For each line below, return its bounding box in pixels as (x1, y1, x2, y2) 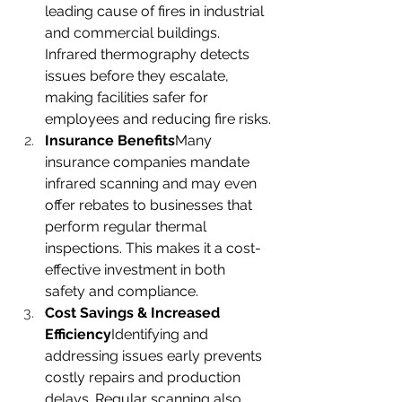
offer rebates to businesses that (45, 197, 256, 214)
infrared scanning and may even (45, 175, 260, 193)
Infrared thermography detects (45, 46, 253, 64)
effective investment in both (45, 261, 229, 279)
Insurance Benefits (45, 132, 175, 150)
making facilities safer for (45, 89, 212, 107)
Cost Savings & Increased (45, 304, 223, 322)
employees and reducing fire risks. (45, 110, 271, 128)
